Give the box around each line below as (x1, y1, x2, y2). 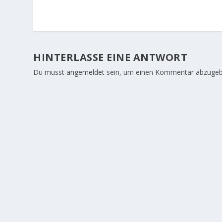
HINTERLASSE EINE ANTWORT (33, 51, 188, 64)
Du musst (33, 67, 67, 77)
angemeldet (66, 67, 105, 77)
